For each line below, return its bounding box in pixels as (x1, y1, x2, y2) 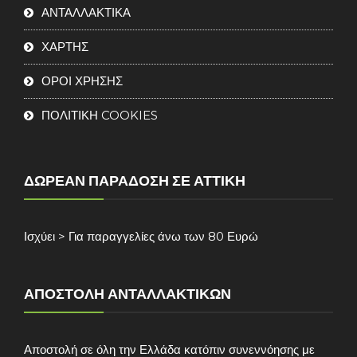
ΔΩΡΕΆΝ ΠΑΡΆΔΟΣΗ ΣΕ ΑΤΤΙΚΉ (24, 171, 245, 190)
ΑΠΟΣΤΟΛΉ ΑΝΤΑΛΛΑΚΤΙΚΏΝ (24, 284, 231, 304)
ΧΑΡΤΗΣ (41, 39, 88, 54)
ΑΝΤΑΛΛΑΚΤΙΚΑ (41, 5, 131, 20)
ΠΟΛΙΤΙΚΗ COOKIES (41, 108, 158, 123)
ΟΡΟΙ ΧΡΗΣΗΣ (41, 73, 123, 88)
